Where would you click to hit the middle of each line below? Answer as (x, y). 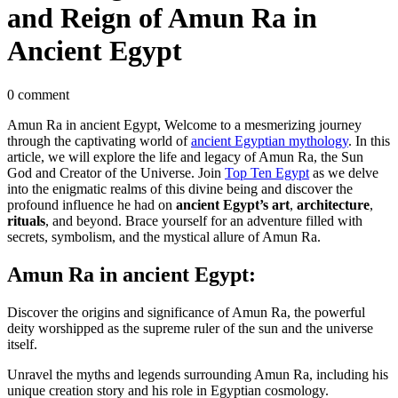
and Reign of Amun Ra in (162, 18)
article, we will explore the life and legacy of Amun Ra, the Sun (185, 156)
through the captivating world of (99, 140)
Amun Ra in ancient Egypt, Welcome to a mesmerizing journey (184, 124)
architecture (333, 204)
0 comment (38, 94)
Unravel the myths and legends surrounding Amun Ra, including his (198, 374)
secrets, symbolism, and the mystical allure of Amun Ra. (164, 236)
